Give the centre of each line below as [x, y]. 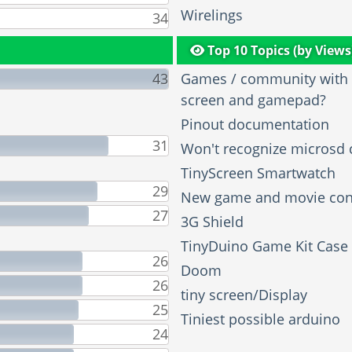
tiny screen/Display [244, 295]
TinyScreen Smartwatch [258, 173]
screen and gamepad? [254, 100]
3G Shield [213, 222]
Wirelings [212, 15]
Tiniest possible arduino [261, 319]
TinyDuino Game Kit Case [265, 246]
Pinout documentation [255, 125]
